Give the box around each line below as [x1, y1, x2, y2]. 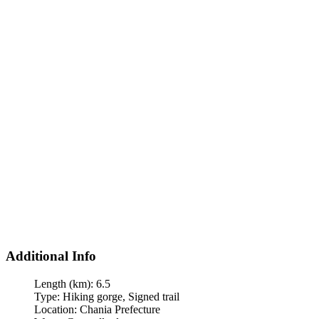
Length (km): [34, 277, 96, 290]
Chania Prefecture [80, 303, 160, 315]
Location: [34, 303, 80, 315]
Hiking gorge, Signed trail [63, 290, 179, 303]
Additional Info [6, 248, 96, 263]
